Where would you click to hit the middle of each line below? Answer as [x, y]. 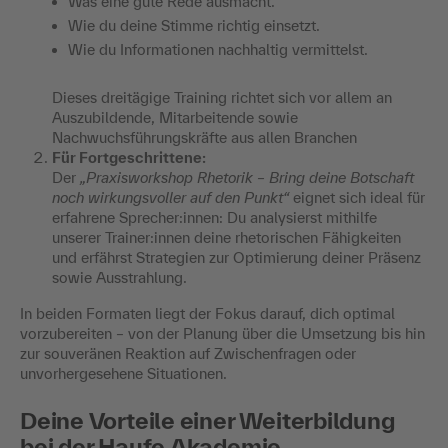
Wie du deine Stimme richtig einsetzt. [194, 25]
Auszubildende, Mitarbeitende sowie [175, 117]
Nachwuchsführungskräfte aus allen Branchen [206, 137]
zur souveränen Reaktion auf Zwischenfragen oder [188, 353]
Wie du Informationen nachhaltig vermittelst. [218, 49]
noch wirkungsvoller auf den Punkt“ [170, 197]
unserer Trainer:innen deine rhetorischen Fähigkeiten [226, 237]
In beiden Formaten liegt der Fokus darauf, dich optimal [207, 313]
